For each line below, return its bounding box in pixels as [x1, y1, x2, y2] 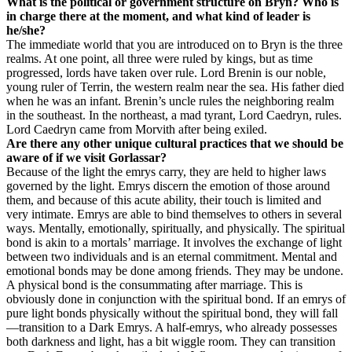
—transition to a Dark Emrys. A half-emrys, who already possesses [6, 321, 337, 334]
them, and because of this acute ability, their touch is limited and [6, 193, 321, 207]
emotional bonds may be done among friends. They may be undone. [6, 264, 343, 277]
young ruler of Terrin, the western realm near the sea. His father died [6, 80, 344, 93]
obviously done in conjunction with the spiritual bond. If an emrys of [6, 292, 346, 306]
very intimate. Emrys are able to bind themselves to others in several [6, 207, 342, 221]
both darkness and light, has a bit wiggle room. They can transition [6, 335, 335, 348]
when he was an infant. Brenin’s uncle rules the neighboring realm [6, 94, 334, 108]
